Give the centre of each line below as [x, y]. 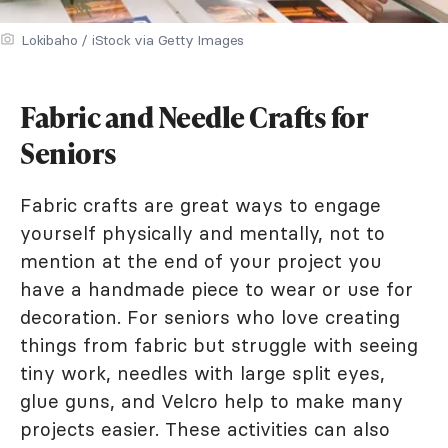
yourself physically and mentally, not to [202, 233]
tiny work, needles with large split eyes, [202, 373]
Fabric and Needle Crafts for [193, 117]
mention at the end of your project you [201, 261]
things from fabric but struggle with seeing [219, 345]
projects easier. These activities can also [205, 429]
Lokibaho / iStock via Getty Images [133, 40]
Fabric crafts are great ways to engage [200, 205]
